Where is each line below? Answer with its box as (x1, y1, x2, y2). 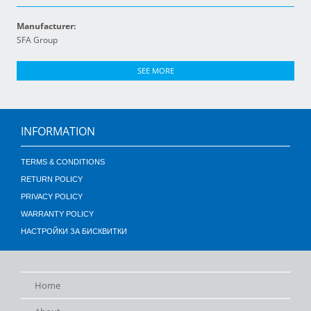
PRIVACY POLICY (21, 192, 83, 201)
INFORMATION (21, 124, 95, 139)
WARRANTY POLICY (21, 210, 94, 218)
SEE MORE (137, 65, 174, 76)
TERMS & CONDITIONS (21, 158, 105, 166)
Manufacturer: (17, 20, 76, 32)
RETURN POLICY (21, 175, 83, 183)
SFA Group (17, 34, 58, 46)
